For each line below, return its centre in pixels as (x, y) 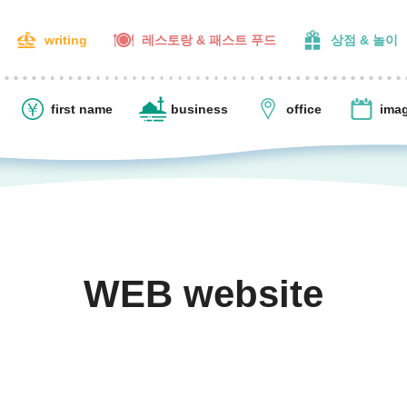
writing (65, 40)
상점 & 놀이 (364, 40)
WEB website (203, 294)
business (199, 109)
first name (81, 109)
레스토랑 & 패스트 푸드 (208, 40)
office (303, 109)
